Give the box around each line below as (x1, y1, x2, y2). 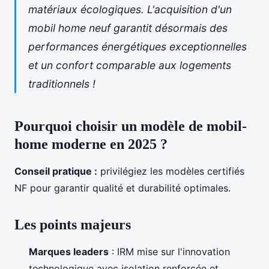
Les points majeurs (14, 217, 131, 233)
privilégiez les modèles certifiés (97, 165, 244, 178)
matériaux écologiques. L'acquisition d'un (28, 3, 232, 16)
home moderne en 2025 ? (14, 136, 168, 153)
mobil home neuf (28, 22, 110, 35)
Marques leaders (29, 246, 109, 258)
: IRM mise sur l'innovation (109, 246, 230, 258)
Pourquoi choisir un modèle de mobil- (14, 118, 247, 134)
